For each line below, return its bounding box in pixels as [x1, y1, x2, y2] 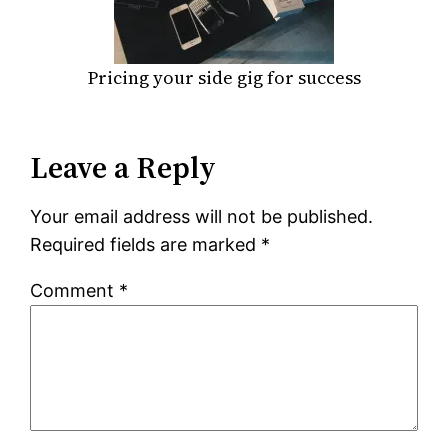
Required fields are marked [30, 233, 262, 255]
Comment [30, 279, 120, 301]
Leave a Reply [30, 146, 217, 188]
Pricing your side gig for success [87, 64, 361, 90]
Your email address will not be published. [30, 205, 374, 227]
